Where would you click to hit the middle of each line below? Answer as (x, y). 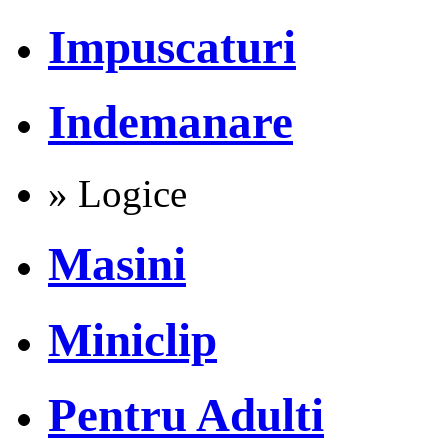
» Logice (117, 193)
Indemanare (170, 122)
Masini (117, 264)
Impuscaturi (172, 47)
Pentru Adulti (186, 415)
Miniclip (132, 339)
